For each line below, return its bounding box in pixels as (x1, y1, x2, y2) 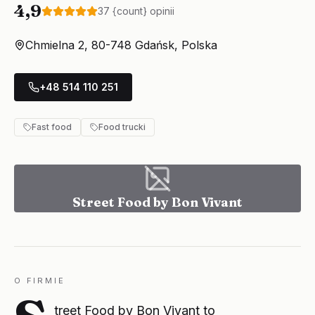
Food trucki (98, 122, 146, 132)
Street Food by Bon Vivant (72, 194, 243, 210)
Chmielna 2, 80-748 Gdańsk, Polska (25, 38, 217, 52)
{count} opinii (112, 5, 174, 17)
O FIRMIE (14, 276, 65, 285)
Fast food (32, 122, 72, 132)
